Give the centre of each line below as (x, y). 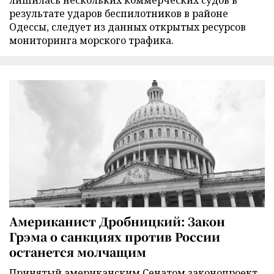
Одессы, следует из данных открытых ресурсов (128, 27)
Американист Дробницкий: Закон (117, 221)
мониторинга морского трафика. (91, 41)
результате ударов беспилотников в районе (119, 14)
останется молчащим (78, 251)
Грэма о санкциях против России (115, 236)
